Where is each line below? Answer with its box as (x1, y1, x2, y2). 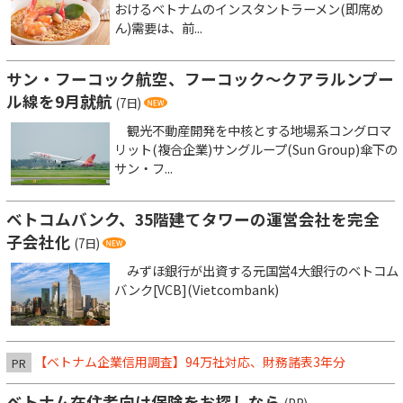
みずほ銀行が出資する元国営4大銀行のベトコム (114, 261, 399, 281)
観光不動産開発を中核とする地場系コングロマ (114, 121, 391, 140)
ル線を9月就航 (6, 90, 112, 113)
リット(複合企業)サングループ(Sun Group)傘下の (114, 139, 398, 159)
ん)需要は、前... (114, 18, 202, 38)
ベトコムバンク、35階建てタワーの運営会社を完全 (6, 208, 380, 231)
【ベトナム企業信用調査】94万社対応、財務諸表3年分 (34, 353, 345, 372)
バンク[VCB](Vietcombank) (114, 280, 279, 300)
